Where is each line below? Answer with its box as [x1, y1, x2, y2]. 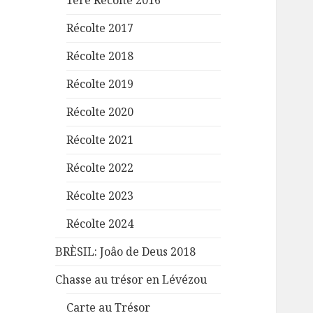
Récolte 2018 [66, 48, 134, 64]
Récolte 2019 [66, 76, 134, 92]
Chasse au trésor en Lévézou [55, 272, 208, 288]
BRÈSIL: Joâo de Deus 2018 [55, 244, 196, 260]
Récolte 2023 [66, 188, 134, 204]
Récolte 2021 [66, 132, 134, 148]
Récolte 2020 [66, 104, 134, 120]
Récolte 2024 [66, 216, 134, 232]
